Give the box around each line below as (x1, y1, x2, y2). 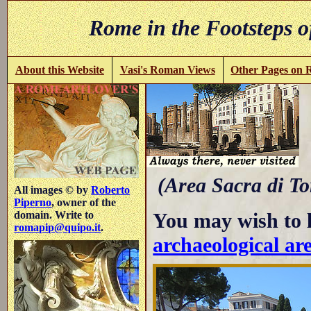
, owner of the (51, 196, 117, 208)
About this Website (15, 63, 104, 76)
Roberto (91, 183, 131, 196)
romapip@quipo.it (14, 221, 101, 233)
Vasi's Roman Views (119, 63, 215, 76)
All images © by (14, 183, 92, 196)
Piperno (14, 196, 52, 208)
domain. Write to (14, 208, 94, 221)
